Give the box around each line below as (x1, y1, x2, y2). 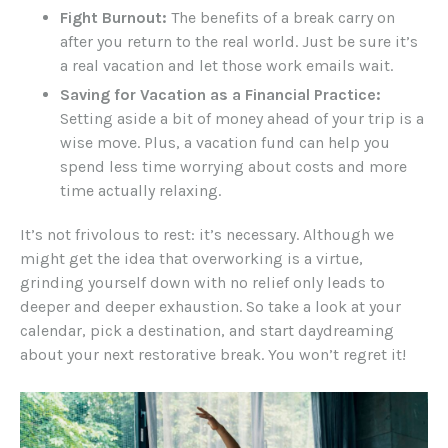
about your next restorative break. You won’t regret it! (20, 345, 406, 365)
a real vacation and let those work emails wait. (60, 56, 393, 76)
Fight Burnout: (60, 8, 167, 28)
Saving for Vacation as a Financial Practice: (60, 85, 381, 105)
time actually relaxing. (60, 181, 221, 201)
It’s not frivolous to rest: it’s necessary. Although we (20, 225, 394, 245)
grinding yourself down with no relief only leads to (20, 273, 385, 293)
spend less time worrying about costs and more (60, 157, 407, 177)
